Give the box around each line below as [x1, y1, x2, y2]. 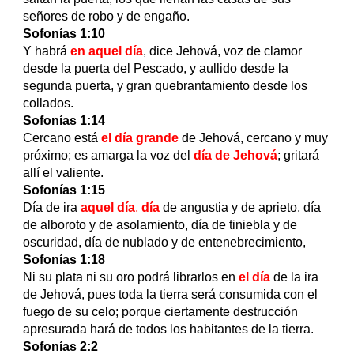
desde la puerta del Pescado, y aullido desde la [23, 62, 289, 76]
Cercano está [23, 131, 102, 145]
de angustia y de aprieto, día [163, 201, 322, 215]
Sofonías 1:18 [23, 253, 106, 267]
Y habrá [23, 44, 71, 58]
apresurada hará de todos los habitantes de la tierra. [23, 322, 318, 337]
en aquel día [70, 44, 144, 58]
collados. [23, 96, 77, 111]
